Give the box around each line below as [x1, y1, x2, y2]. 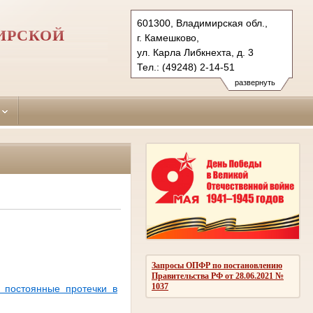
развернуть [234, 78, 275, 87]
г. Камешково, [137, 32, 199, 43]
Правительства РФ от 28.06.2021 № [152, 270, 284, 281]
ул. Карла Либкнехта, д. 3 [137, 47, 254, 58]
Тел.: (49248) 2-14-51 [137, 61, 235, 73]
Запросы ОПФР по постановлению [152, 260, 282, 270]
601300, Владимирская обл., [137, 17, 268, 29]
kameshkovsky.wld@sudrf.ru [137, 76, 263, 87]
